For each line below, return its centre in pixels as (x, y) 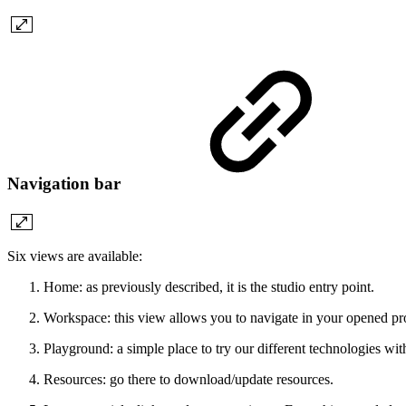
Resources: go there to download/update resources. (188, 380)
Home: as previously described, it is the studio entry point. (209, 287)
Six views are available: (75, 256)
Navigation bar (66, 183)
